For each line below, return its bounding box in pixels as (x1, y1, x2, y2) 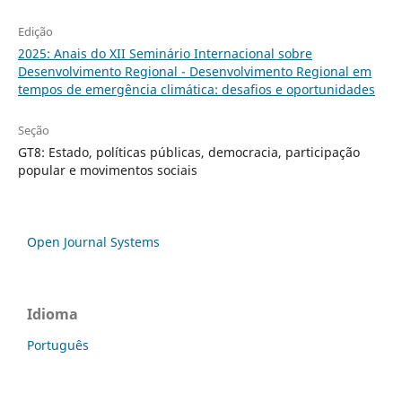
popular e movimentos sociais (17, 162, 197, 179)
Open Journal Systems (27, 233, 160, 251)
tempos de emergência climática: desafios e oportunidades (17, 81, 375, 99)
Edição (17, 23, 53, 40)
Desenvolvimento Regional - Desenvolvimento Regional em (17, 63, 371, 81)
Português (27, 336, 89, 354)
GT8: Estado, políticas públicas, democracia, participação (17, 144, 360, 162)
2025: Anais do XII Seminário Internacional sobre (17, 45, 312, 63)
